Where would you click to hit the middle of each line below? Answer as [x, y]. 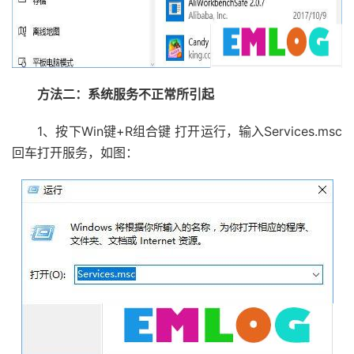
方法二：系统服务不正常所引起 [113, 94]
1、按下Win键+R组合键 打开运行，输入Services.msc [177, 131]
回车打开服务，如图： [75, 153]
